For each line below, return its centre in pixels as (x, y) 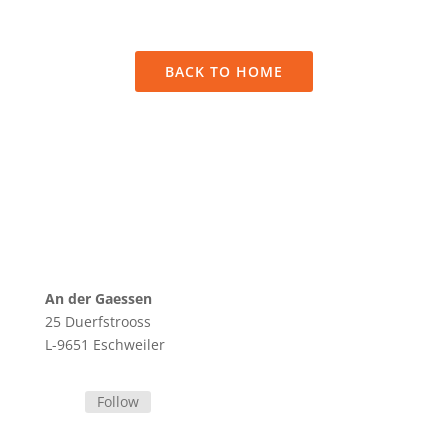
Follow (117, 401)
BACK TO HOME (223, 71)
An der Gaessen (98, 298)
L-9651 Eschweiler (104, 344)
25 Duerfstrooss (97, 321)
